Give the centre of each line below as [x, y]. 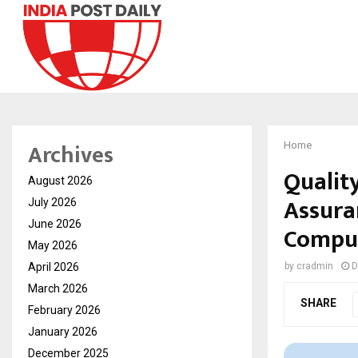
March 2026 [58, 288]
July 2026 [52, 202]
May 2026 [53, 245]
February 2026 [64, 310]
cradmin [315, 266]
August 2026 [60, 180]
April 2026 [54, 267]
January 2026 [63, 331]
